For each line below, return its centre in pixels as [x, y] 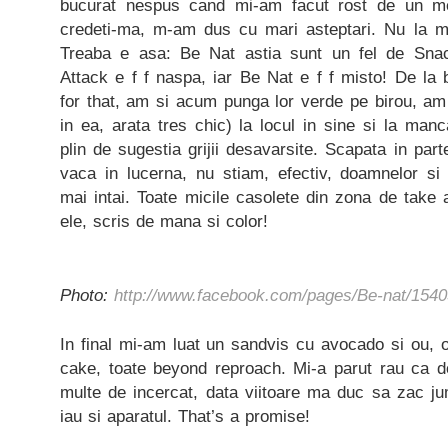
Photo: [87, 295]
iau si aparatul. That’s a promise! [185, 416]
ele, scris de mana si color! [164, 221]
